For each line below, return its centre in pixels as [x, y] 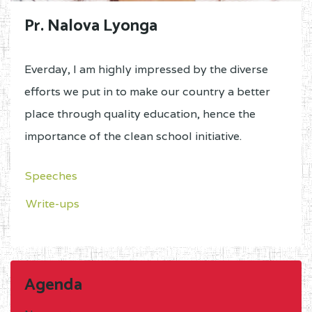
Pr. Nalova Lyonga [91, 26]
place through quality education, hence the [140, 114]
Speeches [51, 176]
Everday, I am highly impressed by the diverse [146, 70]
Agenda [53, 286]
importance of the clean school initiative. [133, 136]
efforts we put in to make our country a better [147, 92]
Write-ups [53, 204]
